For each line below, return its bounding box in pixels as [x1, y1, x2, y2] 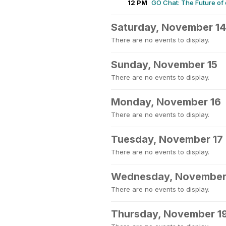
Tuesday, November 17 [111, 133, 223, 145]
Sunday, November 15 [111, 59, 217, 71]
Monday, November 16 [111, 96, 221, 108]
